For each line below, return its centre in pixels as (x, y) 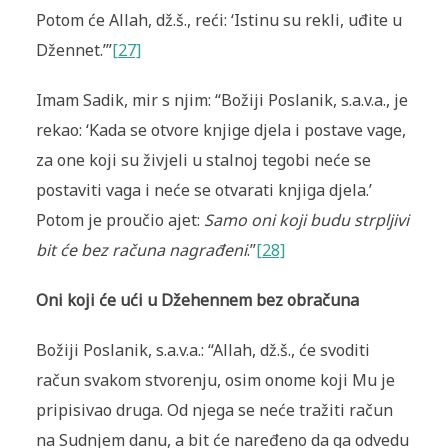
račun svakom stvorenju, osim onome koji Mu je (215, 380)
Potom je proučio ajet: (119, 220)
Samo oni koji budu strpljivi (306, 220)
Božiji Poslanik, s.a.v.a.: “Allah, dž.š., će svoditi (202, 350)
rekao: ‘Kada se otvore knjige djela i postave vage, (220, 130)
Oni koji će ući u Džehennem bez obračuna (197, 300)
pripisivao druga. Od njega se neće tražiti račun (214, 410)
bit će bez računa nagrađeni (141, 250)
